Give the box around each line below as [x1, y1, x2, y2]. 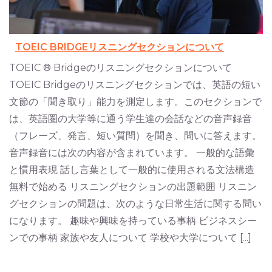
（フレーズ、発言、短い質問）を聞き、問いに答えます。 [9, 130, 262, 142]
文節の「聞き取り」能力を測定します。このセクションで [9, 96, 262, 108]
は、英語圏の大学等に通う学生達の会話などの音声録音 [9, 113, 252, 125]
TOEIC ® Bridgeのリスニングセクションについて [9, 62, 232, 74]
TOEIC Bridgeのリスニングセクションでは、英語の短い [9, 79, 260, 91]
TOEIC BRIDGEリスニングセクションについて [15, 41, 224, 53]
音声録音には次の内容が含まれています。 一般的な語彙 [9, 147, 254, 159]
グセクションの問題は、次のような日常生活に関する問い [9, 198, 262, 210]
